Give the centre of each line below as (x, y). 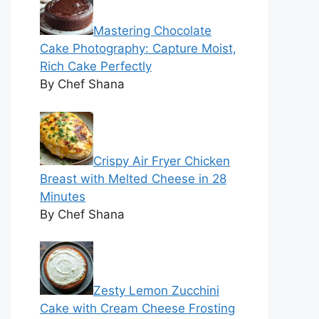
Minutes (63, 196)
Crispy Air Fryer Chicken (162, 161)
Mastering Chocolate (152, 31)
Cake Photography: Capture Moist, (138, 48)
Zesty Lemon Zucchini (156, 291)
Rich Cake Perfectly (96, 66)
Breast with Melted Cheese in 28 (133, 178)
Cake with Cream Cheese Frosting (137, 308)
